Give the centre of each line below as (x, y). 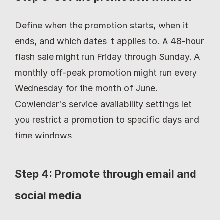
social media (48, 196)
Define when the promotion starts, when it (101, 26)
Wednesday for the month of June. (86, 88)
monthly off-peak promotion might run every (106, 73)
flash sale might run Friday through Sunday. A (107, 57)
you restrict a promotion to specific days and (107, 120)
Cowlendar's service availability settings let (103, 104)
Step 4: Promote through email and (106, 174)
